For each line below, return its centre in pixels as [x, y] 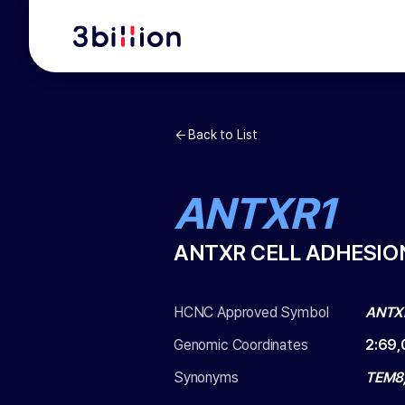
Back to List [223, 135]
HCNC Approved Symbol [251, 312]
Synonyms [206, 377]
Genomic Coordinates [241, 345]
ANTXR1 [254, 213]
